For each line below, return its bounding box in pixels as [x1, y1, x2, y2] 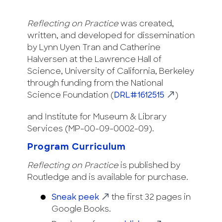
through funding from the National [27, 80, 163, 88]
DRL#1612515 [114, 92, 165, 100]
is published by [118, 162, 180, 170]
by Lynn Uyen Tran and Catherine [27, 44, 161, 53]
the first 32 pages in [109, 194, 191, 202]
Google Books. [51, 206, 113, 214]
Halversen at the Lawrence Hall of [27, 56, 162, 64]
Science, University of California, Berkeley [27, 68, 194, 76]
